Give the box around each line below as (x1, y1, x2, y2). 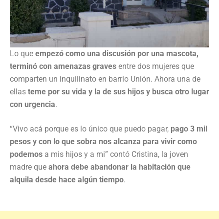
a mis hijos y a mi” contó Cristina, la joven (43, 149, 188, 159)
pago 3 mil (169, 124, 207, 133)
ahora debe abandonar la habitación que (48, 162, 191, 172)
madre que (10, 162, 48, 172)
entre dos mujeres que (116, 61, 194, 71)
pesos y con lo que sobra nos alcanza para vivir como (10, 136, 197, 146)
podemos (10, 149, 43, 159)
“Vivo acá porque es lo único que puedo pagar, (10, 124, 169, 133)
